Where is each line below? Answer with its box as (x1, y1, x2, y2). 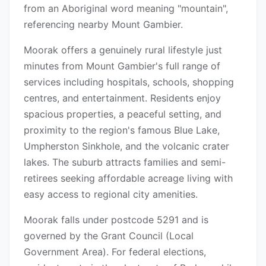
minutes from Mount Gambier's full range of (24, 60, 220, 72)
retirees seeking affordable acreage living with (24, 172, 233, 185)
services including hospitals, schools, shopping (24, 76, 234, 88)
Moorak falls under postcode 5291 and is (24, 214, 208, 226)
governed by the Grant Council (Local (24, 230, 194, 242)
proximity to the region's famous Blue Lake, (24, 124, 220, 137)
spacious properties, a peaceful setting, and (24, 108, 221, 121)
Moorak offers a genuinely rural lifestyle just (24, 44, 222, 56)
